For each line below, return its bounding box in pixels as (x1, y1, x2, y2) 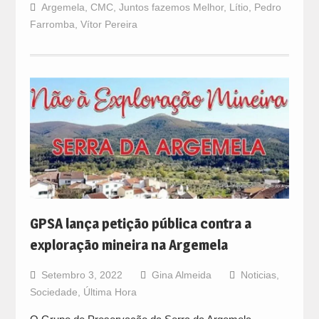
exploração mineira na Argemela (29, 236, 228, 253)
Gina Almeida (151, 268, 211, 281)
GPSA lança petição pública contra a (29, 214, 251, 232)
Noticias (240, 268, 276, 281)
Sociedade (29, 286, 78, 298)
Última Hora (83, 286, 137, 298)
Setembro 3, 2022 (41, 268, 122, 281)
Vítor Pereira (80, 18, 137, 30)
